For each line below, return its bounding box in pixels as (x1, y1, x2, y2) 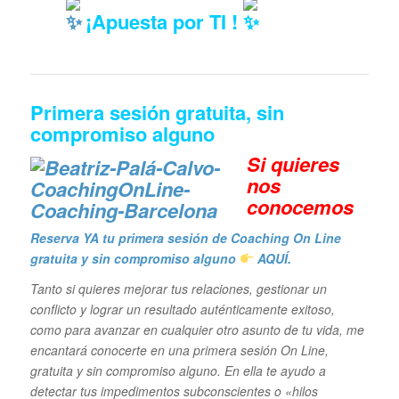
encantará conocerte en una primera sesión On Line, (29, 341, 329, 360)
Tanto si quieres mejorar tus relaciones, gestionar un (29, 280, 327, 298)
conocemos (246, 191, 354, 221)
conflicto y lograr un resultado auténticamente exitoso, (29, 300, 335, 319)
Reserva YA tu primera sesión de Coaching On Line (29, 228, 341, 247)
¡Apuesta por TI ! (79, 6, 243, 36)
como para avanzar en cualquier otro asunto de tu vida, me (29, 321, 364, 339)
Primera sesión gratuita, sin (29, 97, 284, 126)
